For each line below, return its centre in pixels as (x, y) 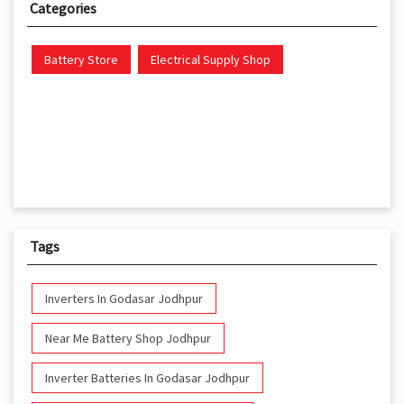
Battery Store (81, 60)
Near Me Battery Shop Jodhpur (128, 339)
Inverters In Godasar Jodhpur (124, 299)
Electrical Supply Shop (211, 60)
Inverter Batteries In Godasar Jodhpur (147, 378)
